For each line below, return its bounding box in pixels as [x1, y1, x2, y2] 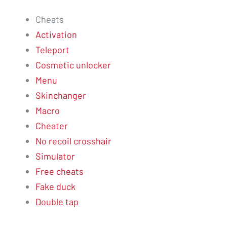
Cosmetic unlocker [35, 59, 111, 70]
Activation [35, 29, 77, 40]
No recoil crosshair [35, 135, 111, 146]
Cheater [35, 120, 68, 131]
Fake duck [35, 181, 75, 192]
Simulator [35, 150, 75, 162]
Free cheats [35, 166, 84, 177]
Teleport [35, 44, 69, 55]
